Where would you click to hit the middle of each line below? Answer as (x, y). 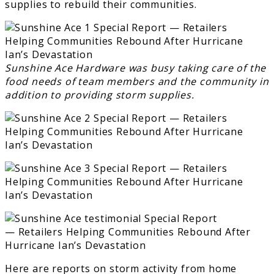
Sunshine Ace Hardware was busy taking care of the (136, 68)
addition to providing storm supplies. (100, 94)
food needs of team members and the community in (137, 81)
